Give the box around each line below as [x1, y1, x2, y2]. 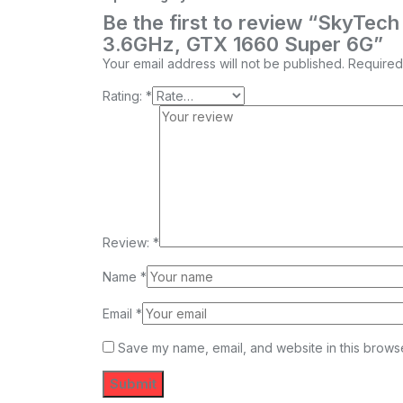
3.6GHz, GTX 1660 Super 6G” [103, 32, 383, 57]
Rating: [103, 88, 146, 104]
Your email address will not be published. [103, 56, 345, 72]
